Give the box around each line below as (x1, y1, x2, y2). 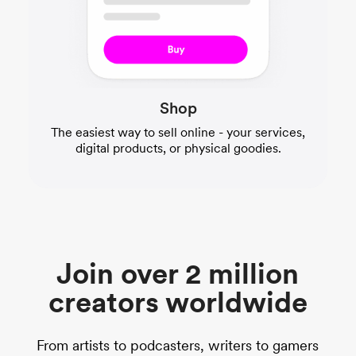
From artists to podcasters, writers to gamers (37, 337, 319, 354)
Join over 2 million (56, 257, 300, 292)
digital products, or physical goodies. (75, 141, 281, 157)
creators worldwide (48, 285, 308, 320)
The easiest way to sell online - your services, (51, 125, 305, 141)
